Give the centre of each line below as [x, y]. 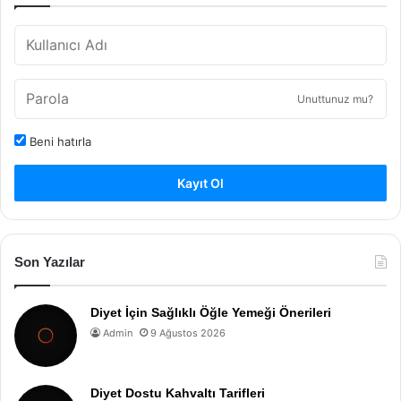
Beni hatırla [59, 141]
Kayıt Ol [200, 183]
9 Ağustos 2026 [188, 333]
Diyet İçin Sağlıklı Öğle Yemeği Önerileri [211, 312]
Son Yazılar [50, 262]
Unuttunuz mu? [335, 99]
